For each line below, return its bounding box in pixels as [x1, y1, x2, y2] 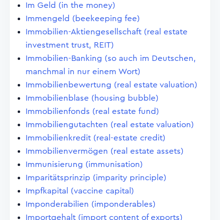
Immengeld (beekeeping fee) [26, 14, 140, 23]
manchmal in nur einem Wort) [26, 67, 140, 76]
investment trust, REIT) [26, 41, 114, 49]
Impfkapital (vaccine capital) [26, 187, 134, 195]
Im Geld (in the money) [26, 1, 115, 9]
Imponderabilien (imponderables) [26, 200, 156, 208]
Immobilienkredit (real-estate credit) [26, 134, 165, 142]
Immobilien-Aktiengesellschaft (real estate [26, 27, 188, 36]
